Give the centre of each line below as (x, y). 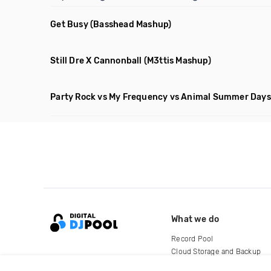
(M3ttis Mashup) (177, 61)
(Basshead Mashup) (131, 24)
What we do (195, 219)
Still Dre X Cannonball (96, 61)
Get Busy (69, 24)
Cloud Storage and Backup (216, 251)
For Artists (189, 264)
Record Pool (192, 239)
